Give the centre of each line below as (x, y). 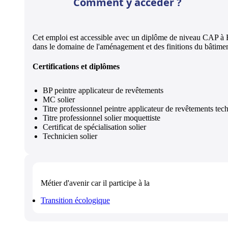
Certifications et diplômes (76, 67)
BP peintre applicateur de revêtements (103, 91)
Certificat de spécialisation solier (94, 127)
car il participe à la (119, 183)
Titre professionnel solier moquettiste (102, 118)
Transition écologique (75, 201)
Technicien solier (70, 136)
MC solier (59, 100)
